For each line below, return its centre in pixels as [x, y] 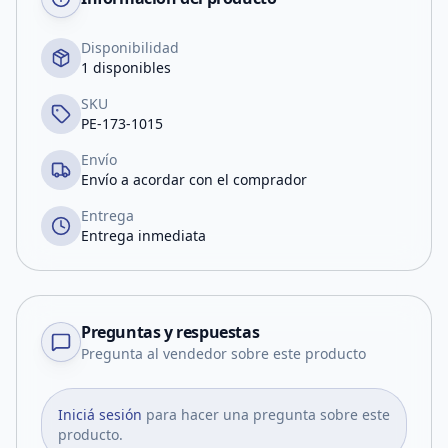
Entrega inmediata [143, 235]
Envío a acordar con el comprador [194, 179]
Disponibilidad [130, 47]
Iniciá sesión [100, 414]
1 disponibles [126, 67]
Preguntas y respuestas [170, 332]
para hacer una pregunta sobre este [268, 414]
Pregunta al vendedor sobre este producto [223, 353]
